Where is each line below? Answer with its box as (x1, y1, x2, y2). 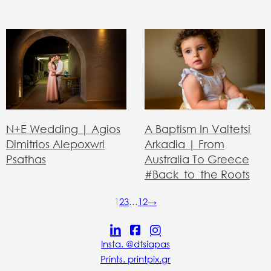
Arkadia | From (145, 137, 224, 151)
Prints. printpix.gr (100, 253, 171, 266)
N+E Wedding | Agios (6, 122, 120, 135)
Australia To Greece (145, 152, 249, 166)
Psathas (6, 152, 46, 166)
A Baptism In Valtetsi (145, 122, 250, 136)
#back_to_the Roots (145, 168, 250, 181)
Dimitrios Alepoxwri (6, 137, 105, 151)
